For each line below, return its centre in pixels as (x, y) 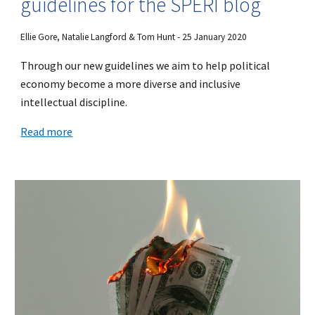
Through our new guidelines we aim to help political (146, 65)
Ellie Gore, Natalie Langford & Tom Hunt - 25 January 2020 (134, 37)
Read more (47, 131)
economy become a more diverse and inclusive (131, 83)
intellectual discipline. (74, 102)
